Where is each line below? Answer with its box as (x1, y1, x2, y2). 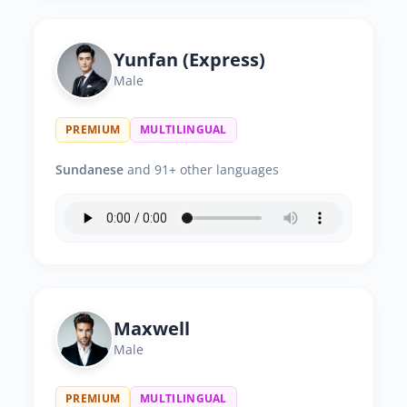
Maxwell (114, 316, 190, 341)
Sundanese (55, 161, 124, 178)
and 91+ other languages (124, 161, 279, 178)
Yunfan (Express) (114, 47, 265, 72)
